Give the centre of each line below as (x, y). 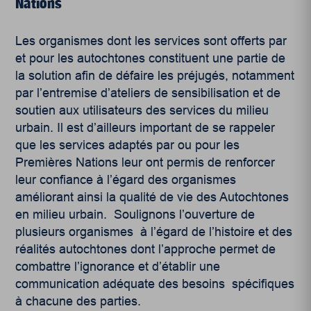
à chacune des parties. (78, 302)
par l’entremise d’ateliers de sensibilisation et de (148, 93)
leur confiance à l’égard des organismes (126, 180)
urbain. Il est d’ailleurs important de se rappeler (145, 128)
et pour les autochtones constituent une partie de (151, 59)
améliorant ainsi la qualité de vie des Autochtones (152, 197)
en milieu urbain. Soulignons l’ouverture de (135, 215)
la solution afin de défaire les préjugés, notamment (155, 76)
